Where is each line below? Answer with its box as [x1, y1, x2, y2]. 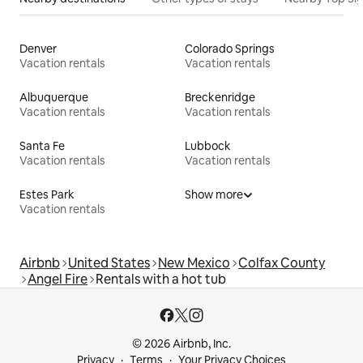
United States [68, 254, 150, 271]
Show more [185, 186, 243, 202]
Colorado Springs [185, 41, 275, 56]
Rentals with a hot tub [96, 270, 226, 288]
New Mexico [158, 254, 230, 271]
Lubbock [185, 138, 231, 153]
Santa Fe [19, 138, 65, 153]
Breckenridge [185, 89, 255, 105]
